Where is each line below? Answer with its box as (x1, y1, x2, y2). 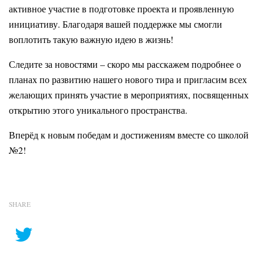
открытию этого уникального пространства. (9, 103, 187, 116)
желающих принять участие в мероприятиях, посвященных (9, 88, 249, 101)
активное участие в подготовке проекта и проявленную (9, 2, 234, 15)
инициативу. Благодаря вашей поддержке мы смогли (9, 17, 222, 30)
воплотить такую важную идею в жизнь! (9, 32, 173, 45)
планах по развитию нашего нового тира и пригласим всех (9, 72, 247, 85)
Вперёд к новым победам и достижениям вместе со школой (9, 128, 249, 141)
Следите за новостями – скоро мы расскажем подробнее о (9, 57, 241, 70)
